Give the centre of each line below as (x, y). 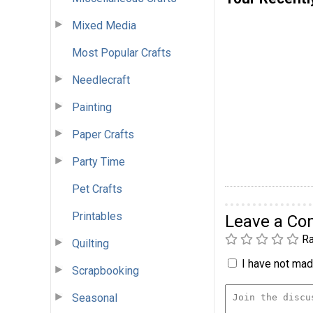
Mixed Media (104, 25)
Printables (97, 216)
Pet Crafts (97, 189)
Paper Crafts (103, 134)
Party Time (99, 161)
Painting (92, 107)
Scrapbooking (105, 270)
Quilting (90, 243)
